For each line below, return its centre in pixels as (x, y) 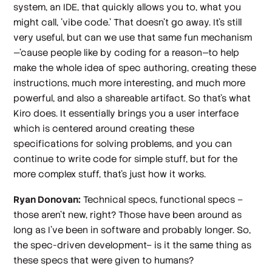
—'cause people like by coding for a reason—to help (127, 53)
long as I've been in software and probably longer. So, (132, 229)
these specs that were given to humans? (104, 260)
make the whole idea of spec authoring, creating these (135, 68)
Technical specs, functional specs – (162, 199)
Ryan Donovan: (47, 199)
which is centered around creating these (104, 129)
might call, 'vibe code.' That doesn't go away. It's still (128, 22)
